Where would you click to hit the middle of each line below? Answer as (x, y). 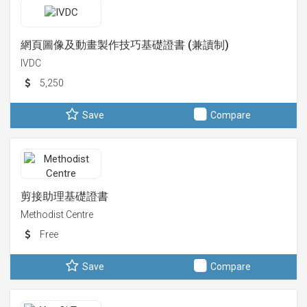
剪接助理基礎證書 (64, 196)
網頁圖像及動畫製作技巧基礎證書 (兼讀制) (125, 45)
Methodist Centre (57, 214)
